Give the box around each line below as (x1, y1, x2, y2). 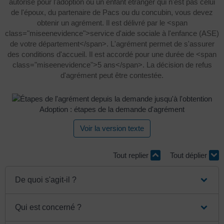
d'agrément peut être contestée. (60, 70, 163, 79)
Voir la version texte (80, 124, 144, 132)
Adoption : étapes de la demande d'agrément (39, 105, 184, 113)
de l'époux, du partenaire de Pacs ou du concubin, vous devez (11, 7, 213, 16)
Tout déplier (170, 151, 209, 159)
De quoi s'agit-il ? (15, 175, 77, 184)
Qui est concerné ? (15, 202, 82, 211)
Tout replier (113, 151, 150, 159)
